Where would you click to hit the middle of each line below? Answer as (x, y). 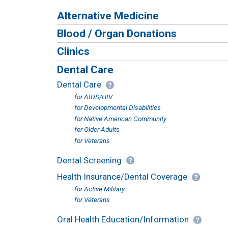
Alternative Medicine (108, 15)
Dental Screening (89, 160)
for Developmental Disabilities (117, 108)
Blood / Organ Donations (117, 34)
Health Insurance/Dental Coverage (122, 177)
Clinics (73, 51)
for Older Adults (97, 130)
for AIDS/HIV (93, 96)
